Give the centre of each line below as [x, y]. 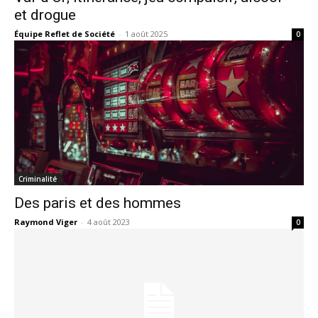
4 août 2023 [109, 221]
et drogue [45, 15]
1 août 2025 [146, 33]
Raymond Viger [46, 221]
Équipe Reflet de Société [65, 33]
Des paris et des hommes [98, 203]
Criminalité [38, 179]
